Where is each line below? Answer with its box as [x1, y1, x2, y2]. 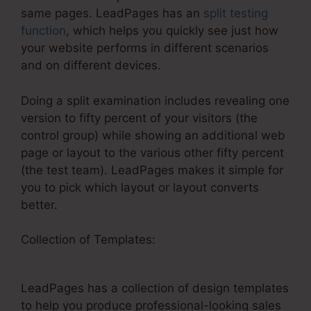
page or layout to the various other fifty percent [21, 145, 284, 160]
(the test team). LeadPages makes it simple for [21, 162, 283, 177]
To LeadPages [21, 250, 101, 264]
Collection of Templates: [21, 233, 159, 247]
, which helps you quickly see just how [66, 24, 278, 38]
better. [21, 197, 58, 212]
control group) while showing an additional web [21, 128, 285, 142]
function [21, 24, 66, 38]
